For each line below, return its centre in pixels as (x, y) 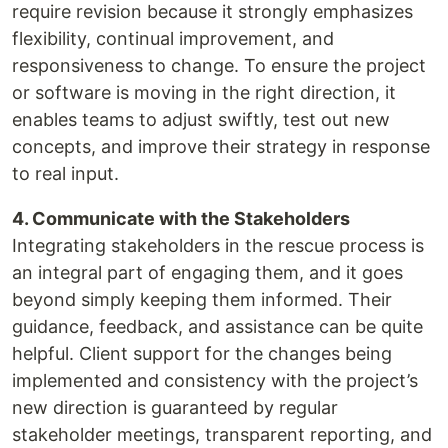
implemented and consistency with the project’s (215, 381)
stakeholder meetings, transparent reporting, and (222, 435)
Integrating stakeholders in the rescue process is (218, 246)
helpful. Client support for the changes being (202, 354)
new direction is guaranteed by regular (175, 408)
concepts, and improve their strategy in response (221, 147)
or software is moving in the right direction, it (204, 93)
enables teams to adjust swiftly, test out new (201, 120)
